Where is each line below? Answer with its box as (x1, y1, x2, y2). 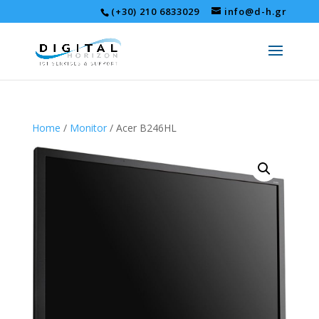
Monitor (69, 121, 107, 135)
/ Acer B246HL (106, 121, 177, 135)
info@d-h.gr (224, 5, 288, 18)
